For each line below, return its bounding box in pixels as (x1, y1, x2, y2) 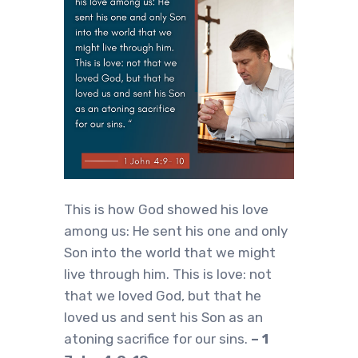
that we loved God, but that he (64, 288, 261, 304)
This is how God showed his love (64, 201, 268, 217)
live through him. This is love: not (64, 266, 272, 282)
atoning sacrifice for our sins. (64, 331, 251, 347)
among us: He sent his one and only (64, 223, 288, 239)
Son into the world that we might (64, 245, 276, 261)
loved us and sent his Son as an (64, 309, 263, 325)
